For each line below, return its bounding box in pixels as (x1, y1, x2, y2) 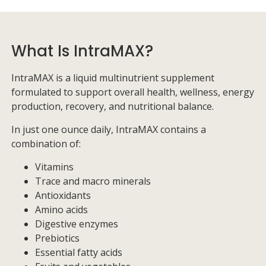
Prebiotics (35, 232, 80, 245)
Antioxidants (35, 189, 91, 202)
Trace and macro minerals (35, 175, 151, 188)
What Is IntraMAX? (11, 40, 153, 62)
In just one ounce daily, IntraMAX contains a (11, 123, 206, 136)
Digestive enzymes (35, 217, 118, 230)
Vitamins (35, 160, 74, 173)
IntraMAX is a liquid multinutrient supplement (11, 71, 214, 84)
